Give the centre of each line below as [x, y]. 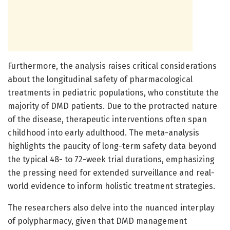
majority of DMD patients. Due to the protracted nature [112, 106]
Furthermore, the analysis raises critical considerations [112, 66]
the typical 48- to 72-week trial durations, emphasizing [111, 159]
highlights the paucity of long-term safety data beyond [112, 146]
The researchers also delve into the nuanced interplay [111, 207]
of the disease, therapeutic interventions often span [107, 119]
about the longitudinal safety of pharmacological [100, 79]
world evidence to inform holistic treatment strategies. [111, 186]
